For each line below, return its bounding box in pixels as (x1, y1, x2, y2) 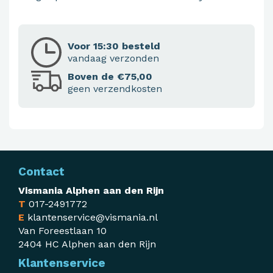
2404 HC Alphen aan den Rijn (18, 238, 156, 250)
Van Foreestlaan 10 (18, 225, 107, 237)
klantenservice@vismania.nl (27, 211, 158, 224)
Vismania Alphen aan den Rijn (18, 185, 164, 197)
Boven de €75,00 (68, 71, 152, 83)
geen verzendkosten (68, 83, 162, 95)
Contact (18, 165, 65, 179)
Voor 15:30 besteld (68, 40, 160, 52)
